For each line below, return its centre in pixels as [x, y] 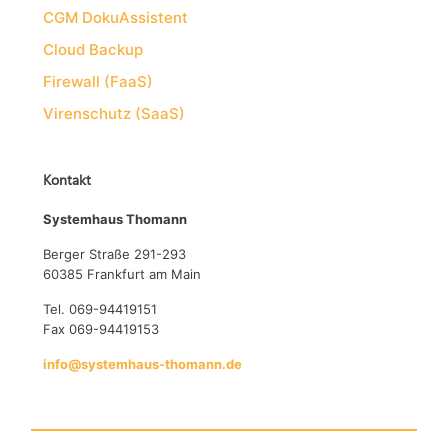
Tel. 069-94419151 [100, 308]
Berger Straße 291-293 [115, 253]
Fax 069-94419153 [101, 328]
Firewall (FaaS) [98, 81]
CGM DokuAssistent [116, 17]
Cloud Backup [93, 49]
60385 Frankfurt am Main [122, 273]
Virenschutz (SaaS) [114, 113]
